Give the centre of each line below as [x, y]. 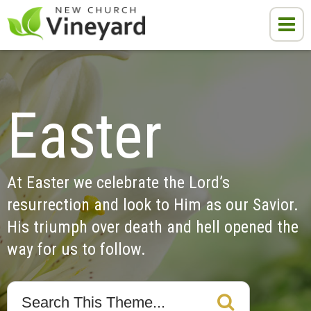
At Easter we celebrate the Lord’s [118, 183]
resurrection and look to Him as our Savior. [153, 205]
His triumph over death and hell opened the [153, 227]
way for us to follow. [76, 249]
